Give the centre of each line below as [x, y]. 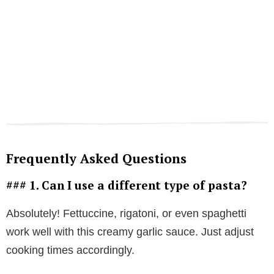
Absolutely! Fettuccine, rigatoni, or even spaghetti [126, 214]
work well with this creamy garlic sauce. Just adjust [130, 232]
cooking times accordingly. [70, 250]
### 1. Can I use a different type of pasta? [127, 185]
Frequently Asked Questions [96, 159]
